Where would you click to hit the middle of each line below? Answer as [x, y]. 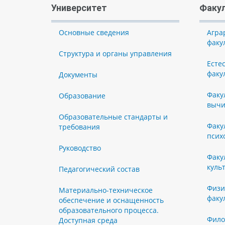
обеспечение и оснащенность [111, 200]
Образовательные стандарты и [113, 117]
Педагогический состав [99, 169]
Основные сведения [94, 33]
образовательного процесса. [109, 210]
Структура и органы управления [115, 54]
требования [79, 127]
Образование [82, 96]
